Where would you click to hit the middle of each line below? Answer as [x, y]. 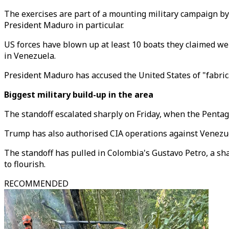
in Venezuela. [30, 56]
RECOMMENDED [36, 184]
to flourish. [25, 164]
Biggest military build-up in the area [79, 95]
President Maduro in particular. [64, 25]
